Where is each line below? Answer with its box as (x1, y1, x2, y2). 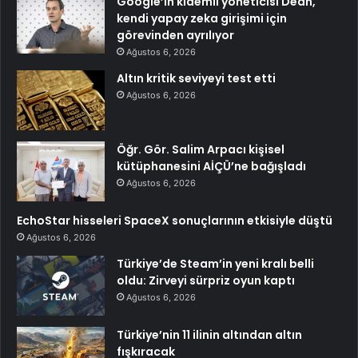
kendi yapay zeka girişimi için (117, 10, 287, 26)
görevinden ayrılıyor (117, 26, 234, 43)
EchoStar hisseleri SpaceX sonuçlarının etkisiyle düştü (17, 212, 332, 229)
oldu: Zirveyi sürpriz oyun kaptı (117, 272, 295, 288)
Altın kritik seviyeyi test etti (117, 70, 276, 86)
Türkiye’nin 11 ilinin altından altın (117, 326, 302, 343)
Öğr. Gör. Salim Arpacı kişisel (117, 141, 284, 157)
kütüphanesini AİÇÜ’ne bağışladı (117, 157, 306, 174)
